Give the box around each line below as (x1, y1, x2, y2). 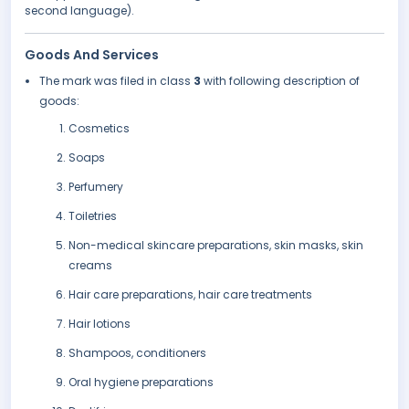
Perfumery (68, 179, 123, 195)
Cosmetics (68, 121, 130, 137)
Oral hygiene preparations (68, 374, 214, 391)
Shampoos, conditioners (68, 345, 206, 362)
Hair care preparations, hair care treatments (68, 287, 312, 303)
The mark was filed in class (39, 73, 194, 89)
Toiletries (68, 208, 117, 225)
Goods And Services (25, 46, 159, 65)
